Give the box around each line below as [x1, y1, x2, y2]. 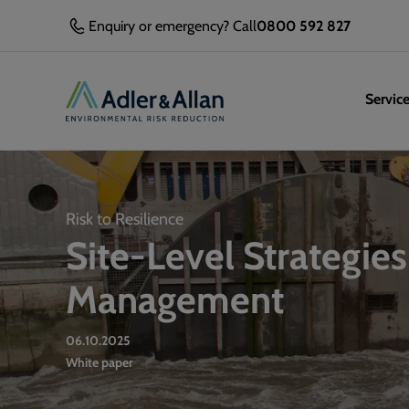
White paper [66, 352, 133, 372]
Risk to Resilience [66, 205, 184, 230]
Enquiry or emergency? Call [89, 15, 257, 36]
